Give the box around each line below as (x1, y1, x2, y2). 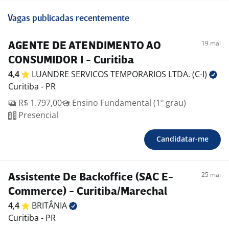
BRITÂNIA (32, 200, 69, 212)
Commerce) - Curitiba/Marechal (8, 187, 167, 198)
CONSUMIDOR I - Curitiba (8, 55, 134, 66)
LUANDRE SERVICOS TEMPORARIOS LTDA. (32, 68, 192, 80)
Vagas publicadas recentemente (8, 14, 129, 24)
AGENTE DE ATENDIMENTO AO (8, 41, 161, 52)
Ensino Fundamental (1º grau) (70, 97, 186, 109)
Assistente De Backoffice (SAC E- (8, 172, 173, 184)
